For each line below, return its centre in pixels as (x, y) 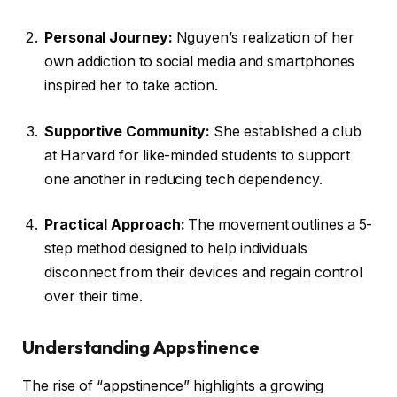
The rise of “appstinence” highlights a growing (173, 386)
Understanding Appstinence (141, 347)
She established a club (286, 131)
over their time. (93, 297)
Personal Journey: (109, 38)
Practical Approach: (115, 225)
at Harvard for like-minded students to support (198, 155)
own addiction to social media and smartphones (200, 62)
